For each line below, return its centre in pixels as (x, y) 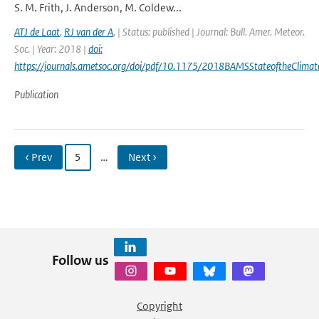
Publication (36, 94)
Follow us (80, 260)
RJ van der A (89, 32)
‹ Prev (38, 157)
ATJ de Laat (37, 32)
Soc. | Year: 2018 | (51, 49)
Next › (142, 157)
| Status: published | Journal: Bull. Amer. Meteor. (211, 32)
